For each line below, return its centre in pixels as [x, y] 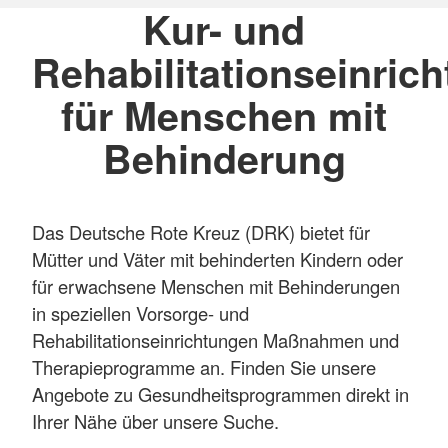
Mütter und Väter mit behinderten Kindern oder [217, 259]
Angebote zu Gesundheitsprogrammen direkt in [220, 394]
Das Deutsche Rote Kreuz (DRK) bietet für [201, 232]
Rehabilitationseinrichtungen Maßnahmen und [215, 340]
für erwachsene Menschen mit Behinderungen [216, 286]
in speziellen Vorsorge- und [140, 313]
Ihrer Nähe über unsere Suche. [155, 421]
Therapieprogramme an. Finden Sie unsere [204, 367]
